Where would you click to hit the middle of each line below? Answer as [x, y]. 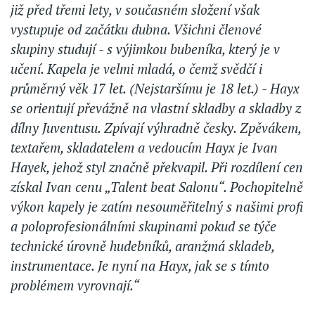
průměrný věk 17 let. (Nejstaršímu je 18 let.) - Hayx [155, 89]
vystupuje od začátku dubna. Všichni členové [136, 30]
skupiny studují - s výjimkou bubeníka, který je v [145, 49]
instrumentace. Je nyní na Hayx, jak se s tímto [140, 266]
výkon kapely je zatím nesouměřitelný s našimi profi [157, 207]
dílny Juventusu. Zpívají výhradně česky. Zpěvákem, [156, 128]
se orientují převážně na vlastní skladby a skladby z [156, 108]
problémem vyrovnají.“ [75, 285]
